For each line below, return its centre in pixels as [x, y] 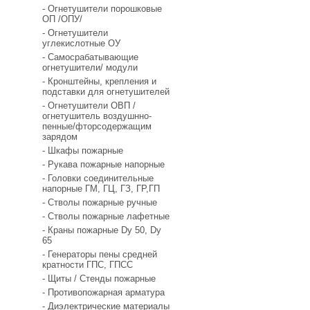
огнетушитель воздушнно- [97, 116]
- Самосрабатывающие [90, 57]
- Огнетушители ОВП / [89, 106]
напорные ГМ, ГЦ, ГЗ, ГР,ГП [101, 189]
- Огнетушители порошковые [102, 9]
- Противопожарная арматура [103, 292]
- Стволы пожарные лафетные [106, 216]
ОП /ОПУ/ [62, 19]
